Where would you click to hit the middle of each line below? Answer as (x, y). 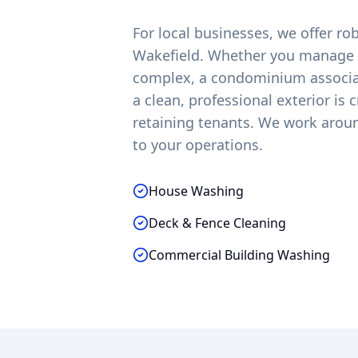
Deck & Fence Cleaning (218, 223)
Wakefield (167, 55)
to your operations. (198, 145)
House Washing (197, 191)
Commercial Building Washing (240, 255)
